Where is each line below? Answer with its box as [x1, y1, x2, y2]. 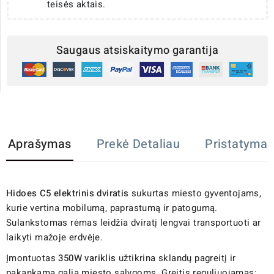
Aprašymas [8, 135, 72, 153]
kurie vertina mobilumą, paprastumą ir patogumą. [6, 201, 218, 215]
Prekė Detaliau [96, 135, 180, 153]
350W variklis [58, 251, 116, 265]
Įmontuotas [6, 251, 59, 265]
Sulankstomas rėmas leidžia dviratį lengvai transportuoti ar [6, 215, 261, 229]
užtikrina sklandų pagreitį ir [116, 251, 236, 265]
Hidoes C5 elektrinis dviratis [6, 186, 129, 200]
